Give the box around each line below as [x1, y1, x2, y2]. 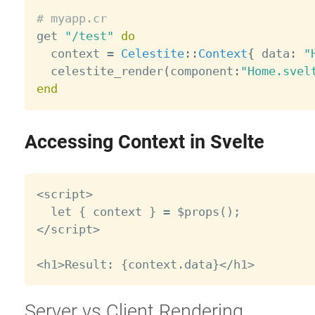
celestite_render [36, 64, 163, 79]
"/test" [64, 29, 114, 44]
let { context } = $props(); [36, 204, 240, 219]
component [169, 64, 233, 79]
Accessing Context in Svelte [24, 130, 264, 153]
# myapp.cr [36, 11, 107, 26]
